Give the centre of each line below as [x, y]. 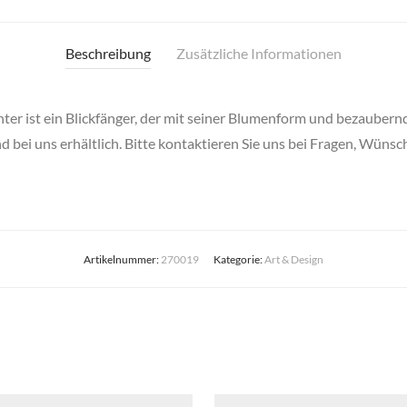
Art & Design [294, 260]
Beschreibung [108, 54]
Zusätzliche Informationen [259, 54]
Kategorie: [239, 260]
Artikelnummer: [122, 260]
